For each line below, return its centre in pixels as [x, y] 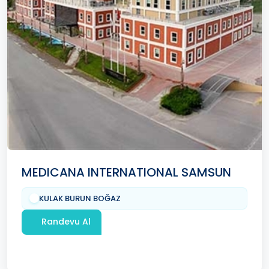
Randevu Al [66, 222]
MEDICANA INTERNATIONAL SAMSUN [126, 172]
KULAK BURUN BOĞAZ [80, 198]
